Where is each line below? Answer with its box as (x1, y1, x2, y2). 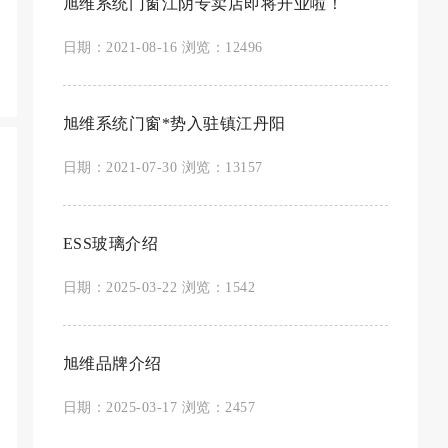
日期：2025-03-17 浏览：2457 (62, 400, 256, 415)
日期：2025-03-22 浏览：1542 (62, 280, 256, 295)
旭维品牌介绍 (62, 355, 162, 372)
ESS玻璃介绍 (62, 235, 159, 252)
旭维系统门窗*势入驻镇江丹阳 (62, 115, 286, 132)
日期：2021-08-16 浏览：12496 (62, 40, 263, 55)
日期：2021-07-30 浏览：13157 (62, 160, 263, 175)
